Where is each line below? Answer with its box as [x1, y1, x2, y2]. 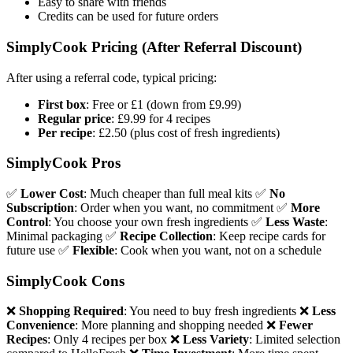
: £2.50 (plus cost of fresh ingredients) [92, 125, 280, 139]
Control [6, 214, 48, 229]
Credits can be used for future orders [38, 9, 218, 24]
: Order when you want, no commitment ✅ [74, 200, 291, 214]
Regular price [38, 111, 111, 125]
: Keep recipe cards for [213, 229, 325, 243]
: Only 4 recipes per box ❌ [47, 333, 183, 347]
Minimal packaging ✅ [6, 229, 120, 243]
